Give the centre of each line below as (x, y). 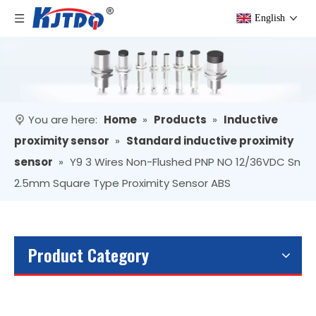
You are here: (63, 120)
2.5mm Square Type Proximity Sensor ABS (122, 183)
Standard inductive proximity (210, 141)
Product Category (89, 255)
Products (180, 120)
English (270, 18)
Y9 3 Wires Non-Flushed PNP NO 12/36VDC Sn (185, 162)
